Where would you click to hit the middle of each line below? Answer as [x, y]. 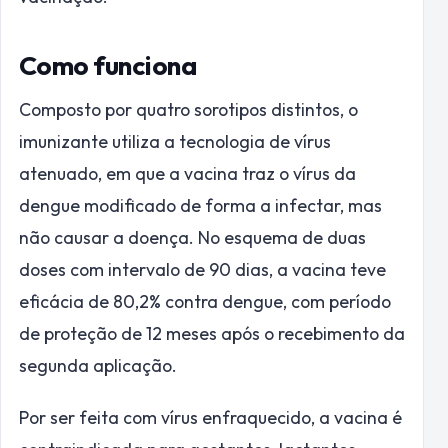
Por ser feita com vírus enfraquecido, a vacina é [210, 418]
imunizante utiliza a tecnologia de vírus [175, 141]
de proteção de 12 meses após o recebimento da [212, 333]
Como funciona [108, 65]
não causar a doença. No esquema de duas [192, 237]
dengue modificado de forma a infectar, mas [200, 205]
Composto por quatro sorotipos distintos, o [188, 109]
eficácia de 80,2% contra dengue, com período [205, 301]
